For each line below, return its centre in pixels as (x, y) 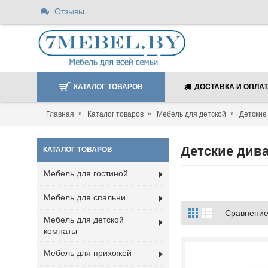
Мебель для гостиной (86, 173)
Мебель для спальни (85, 197)
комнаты (60, 231)
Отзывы (69, 11)
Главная (60, 114)
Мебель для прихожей (88, 253)
